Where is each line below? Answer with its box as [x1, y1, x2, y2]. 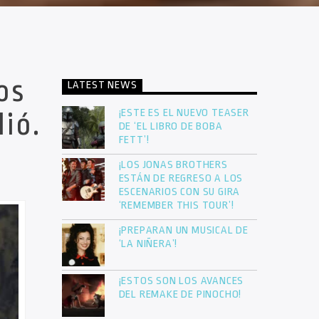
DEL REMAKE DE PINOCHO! [118, 288, 242, 301]
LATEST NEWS [67, 79, 137, 92]
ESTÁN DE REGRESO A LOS [118, 172, 244, 185]
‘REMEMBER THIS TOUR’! [118, 199, 237, 212]
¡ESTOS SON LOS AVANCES [118, 275, 244, 288]
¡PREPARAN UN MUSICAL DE [118, 224, 249, 237]
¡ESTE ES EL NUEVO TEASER [118, 107, 249, 120]
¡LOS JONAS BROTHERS [118, 159, 228, 172]
